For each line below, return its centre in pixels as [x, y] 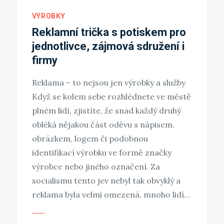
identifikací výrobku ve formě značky [101, 152]
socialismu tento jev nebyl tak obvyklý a [106, 180]
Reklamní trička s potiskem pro [109, 32]
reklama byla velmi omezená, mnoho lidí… [111, 194]
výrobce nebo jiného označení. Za [96, 166]
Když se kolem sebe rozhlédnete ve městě [111, 96]
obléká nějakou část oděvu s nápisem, [103, 124]
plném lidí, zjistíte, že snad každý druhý [106, 110]
